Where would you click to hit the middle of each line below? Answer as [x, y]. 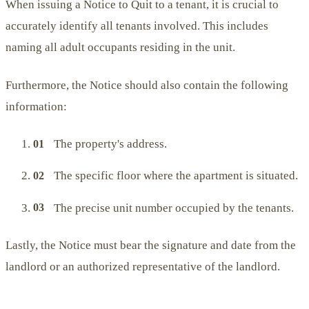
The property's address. [111, 143]
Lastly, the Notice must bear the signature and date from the [151, 245]
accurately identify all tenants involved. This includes [137, 26]
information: [36, 106]
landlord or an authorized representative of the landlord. [143, 266]
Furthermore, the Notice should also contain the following [147, 85]
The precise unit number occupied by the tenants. [174, 208]
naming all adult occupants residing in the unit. [120, 47]
